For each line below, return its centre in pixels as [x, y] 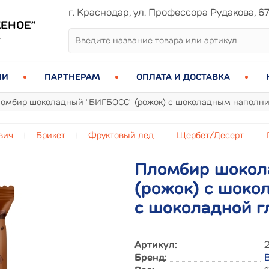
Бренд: [151, 258]
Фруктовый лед [121, 136]
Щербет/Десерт [210, 136]
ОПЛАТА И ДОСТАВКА [183, 77]
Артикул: [156, 246]
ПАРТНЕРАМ [72, 77]
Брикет [51, 136]
